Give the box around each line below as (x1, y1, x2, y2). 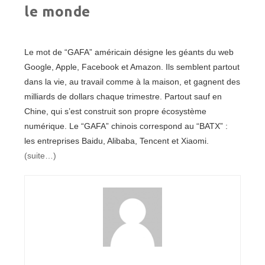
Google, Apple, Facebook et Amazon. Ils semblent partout (24, 62, 240, 72)
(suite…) (24, 151, 57, 161)
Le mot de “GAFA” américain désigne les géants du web (24, 47, 234, 57)
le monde (24, 4, 91, 20)
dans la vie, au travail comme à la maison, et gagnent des (24, 77, 241, 87)
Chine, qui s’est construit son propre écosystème (24, 106, 207, 117)
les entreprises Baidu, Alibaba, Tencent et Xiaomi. (24, 136, 209, 146)
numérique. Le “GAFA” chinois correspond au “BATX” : (24, 121, 228, 131)
